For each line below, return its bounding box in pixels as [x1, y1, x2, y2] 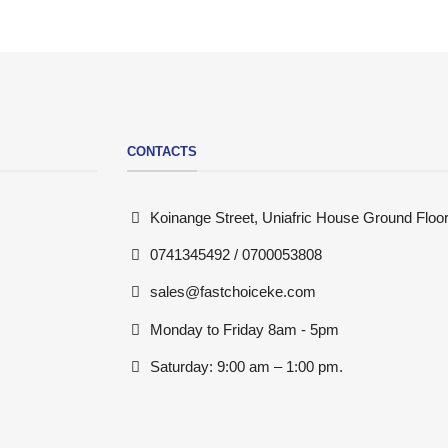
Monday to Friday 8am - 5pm [150, 321, 340, 338]
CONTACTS [127, 144, 197, 160]
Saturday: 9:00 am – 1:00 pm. [150, 358, 344, 375]
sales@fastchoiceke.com [150, 284, 317, 301]
